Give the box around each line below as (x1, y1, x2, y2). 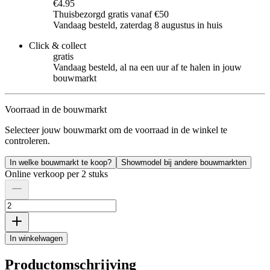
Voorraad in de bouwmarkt (5, 104, 107, 115)
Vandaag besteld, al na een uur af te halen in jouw (53, 61, 242, 72)
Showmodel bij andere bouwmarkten (121, 157, 246, 167)
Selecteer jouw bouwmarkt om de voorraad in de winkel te (5, 124, 227, 135)
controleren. (5, 135, 50, 146)
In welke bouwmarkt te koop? (10, 157, 111, 167)
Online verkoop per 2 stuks (5, 168, 108, 179)
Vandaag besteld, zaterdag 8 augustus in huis (53, 19, 222, 30)
